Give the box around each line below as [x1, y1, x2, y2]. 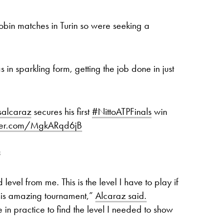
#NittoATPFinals [92, 105, 152, 118]
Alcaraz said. [95, 189, 147, 202]
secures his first [31, 105, 92, 118]
